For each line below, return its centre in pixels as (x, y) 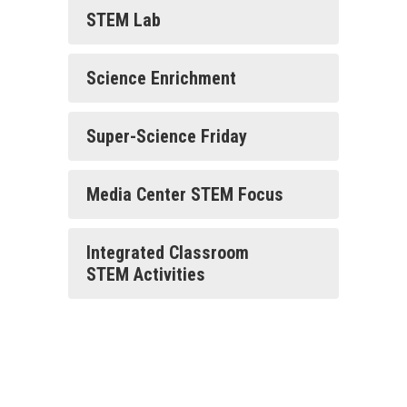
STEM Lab (124, 20)
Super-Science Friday (167, 136)
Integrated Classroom (168, 253)
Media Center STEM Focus (185, 194)
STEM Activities (146, 274)
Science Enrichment (161, 78)
